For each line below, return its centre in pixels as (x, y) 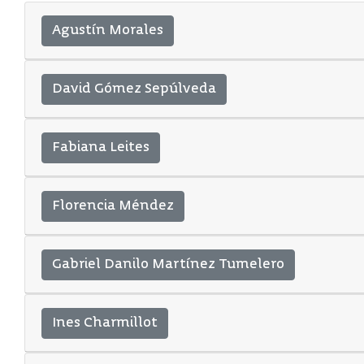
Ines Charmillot (105, 323)
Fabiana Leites (101, 147)
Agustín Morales (108, 30)
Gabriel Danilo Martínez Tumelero (168, 264)
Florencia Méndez (113, 206)
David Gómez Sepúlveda (134, 89)
